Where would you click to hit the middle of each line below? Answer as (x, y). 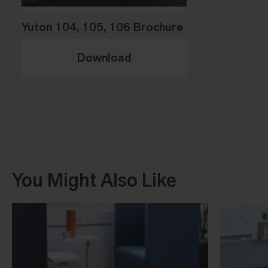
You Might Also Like (94, 180)
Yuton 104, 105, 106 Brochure (102, 27)
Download (104, 57)
